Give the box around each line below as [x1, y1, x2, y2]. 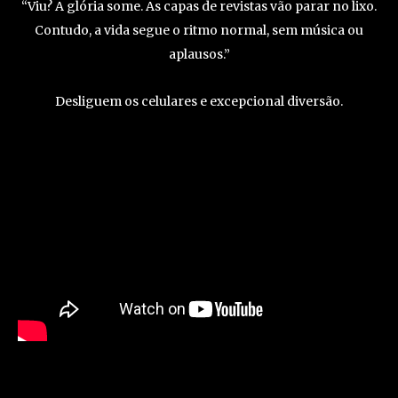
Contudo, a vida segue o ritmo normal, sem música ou [35, 22, 363, 39]
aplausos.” [168, 46, 230, 63]
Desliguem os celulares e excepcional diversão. [55, 93, 343, 110]
